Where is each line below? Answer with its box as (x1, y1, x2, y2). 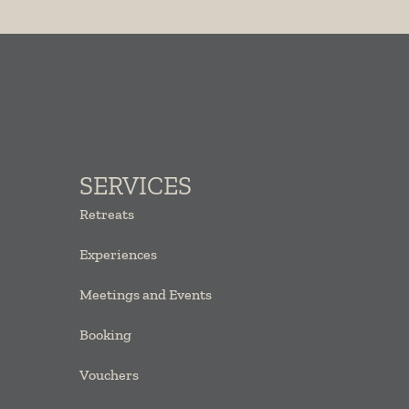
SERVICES (79, 171, 192, 201)
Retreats (79, 205, 134, 223)
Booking (79, 326, 131, 343)
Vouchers (79, 366, 139, 383)
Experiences (79, 246, 157, 263)
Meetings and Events (79, 286, 212, 303)
